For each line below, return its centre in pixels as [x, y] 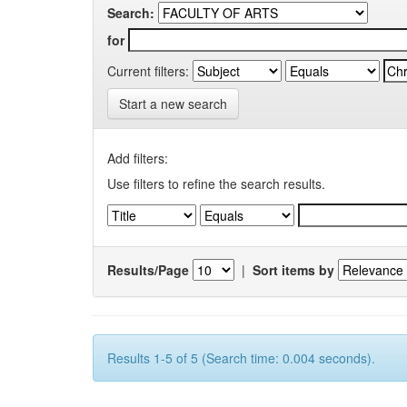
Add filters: [138, 158]
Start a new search [173, 104]
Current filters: [148, 70]
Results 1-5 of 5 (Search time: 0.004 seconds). [241, 358]
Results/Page [148, 269]
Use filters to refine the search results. [216, 184]
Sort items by [293, 269]
